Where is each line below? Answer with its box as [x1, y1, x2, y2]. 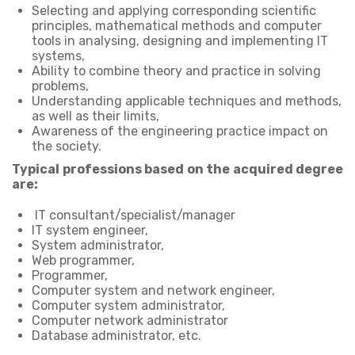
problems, [32, 78, 89, 94]
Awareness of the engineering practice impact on [32, 124, 328, 139]
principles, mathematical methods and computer [32, 18, 322, 33]
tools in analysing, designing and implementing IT [32, 33, 328, 48]
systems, [32, 48, 85, 63]
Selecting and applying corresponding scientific [32, 3, 316, 18]
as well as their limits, [32, 109, 159, 124]
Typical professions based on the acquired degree [12, 162, 343, 177]
